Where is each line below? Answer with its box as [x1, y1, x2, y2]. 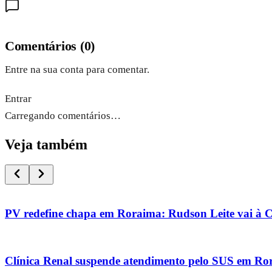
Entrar [5, 92, 32, 104]
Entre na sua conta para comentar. [5, 63, 149, 75]
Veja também [5, 136, 87, 152]
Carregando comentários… [5, 109, 121, 121]
